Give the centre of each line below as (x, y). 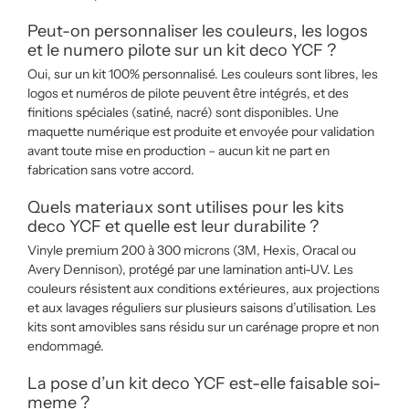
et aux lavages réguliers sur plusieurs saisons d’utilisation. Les (202, 308)
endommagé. (66, 346)
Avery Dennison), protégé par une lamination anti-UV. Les (190, 269)
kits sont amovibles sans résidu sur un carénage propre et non (203, 327)
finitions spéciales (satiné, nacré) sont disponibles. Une (183, 112)
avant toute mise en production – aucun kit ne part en (178, 151)
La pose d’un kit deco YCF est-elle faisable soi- (204, 383)
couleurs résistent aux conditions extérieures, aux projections (204, 288)
